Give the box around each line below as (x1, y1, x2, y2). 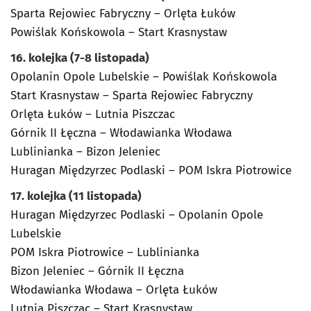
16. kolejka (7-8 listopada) (10, 51, 149, 66)
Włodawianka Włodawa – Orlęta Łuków (10, 283, 217, 298)
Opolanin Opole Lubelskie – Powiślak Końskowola (10, 69, 277, 85)
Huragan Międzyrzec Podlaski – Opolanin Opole (10, 208, 263, 223)
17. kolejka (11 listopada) (10, 189, 142, 204)
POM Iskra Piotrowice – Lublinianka (10, 245, 199, 260)
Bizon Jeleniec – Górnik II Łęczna (10, 264, 184, 279)
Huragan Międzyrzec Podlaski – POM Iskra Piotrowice (10, 163, 292, 178)
